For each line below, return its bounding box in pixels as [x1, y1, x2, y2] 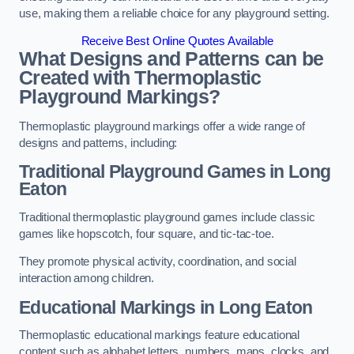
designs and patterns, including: [19, 136, 178, 149]
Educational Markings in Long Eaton [19, 296, 313, 318]
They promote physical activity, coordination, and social [19, 255, 296, 269]
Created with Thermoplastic [19, 67, 262, 89]
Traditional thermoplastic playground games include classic [19, 210, 315, 224]
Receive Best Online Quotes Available [81, 35, 273, 48]
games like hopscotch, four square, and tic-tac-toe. [19, 227, 274, 240]
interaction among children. [19, 272, 155, 285]
